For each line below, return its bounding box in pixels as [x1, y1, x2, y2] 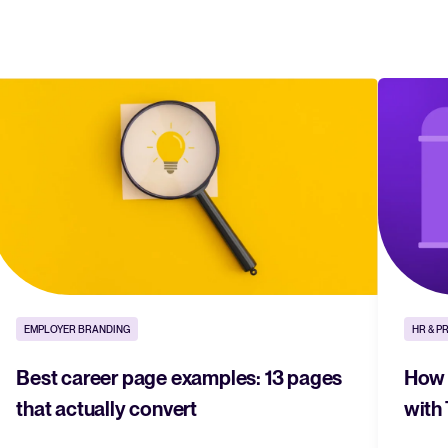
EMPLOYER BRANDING [24, 323, 131, 336]
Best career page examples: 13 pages [16, 366, 343, 391]
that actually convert [16, 397, 197, 422]
